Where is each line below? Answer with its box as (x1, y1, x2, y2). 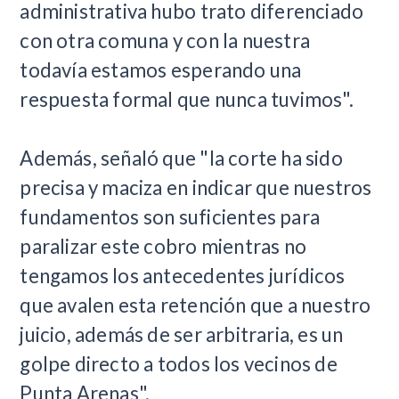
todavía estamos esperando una (20, 58, 302, 83)
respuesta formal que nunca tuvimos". (20, 87, 354, 112)
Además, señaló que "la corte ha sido (20, 146, 343, 171)
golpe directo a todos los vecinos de (20, 352, 338, 377)
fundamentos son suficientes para (20, 205, 321, 230)
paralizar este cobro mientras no (20, 234, 307, 259)
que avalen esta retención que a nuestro (20, 293, 371, 318)
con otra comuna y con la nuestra (20, 28, 311, 53)
